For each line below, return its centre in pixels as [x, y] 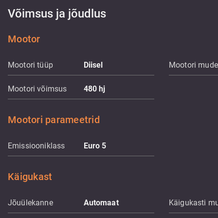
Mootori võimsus [37, 89]
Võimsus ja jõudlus [57, 14]
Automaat [101, 203]
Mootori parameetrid [54, 120]
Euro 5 [95, 146]
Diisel [93, 65]
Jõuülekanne [30, 203]
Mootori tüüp [30, 65]
